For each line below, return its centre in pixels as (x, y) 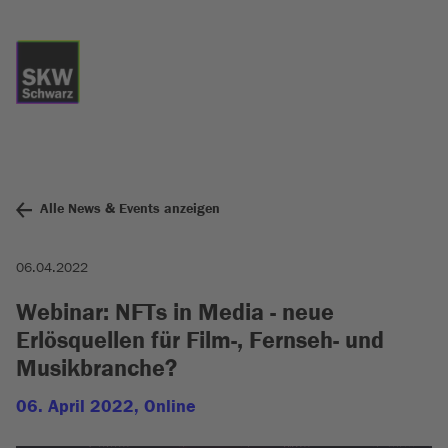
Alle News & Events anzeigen (130, 208)
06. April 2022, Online (106, 406)
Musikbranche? (96, 368)
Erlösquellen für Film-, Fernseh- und (200, 340)
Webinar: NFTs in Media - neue (175, 312)
